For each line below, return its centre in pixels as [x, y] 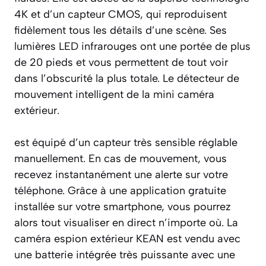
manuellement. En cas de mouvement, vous [121, 158]
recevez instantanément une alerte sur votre [121, 174]
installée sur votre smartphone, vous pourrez [123, 206]
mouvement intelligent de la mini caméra [114, 94]
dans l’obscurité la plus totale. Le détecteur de [127, 78]
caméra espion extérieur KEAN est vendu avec [127, 238]
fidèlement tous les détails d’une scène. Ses [121, 30]
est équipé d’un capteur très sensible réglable [126, 142]
